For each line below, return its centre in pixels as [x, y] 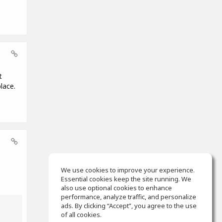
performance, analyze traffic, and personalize [129, 197]
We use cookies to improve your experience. [128, 170]
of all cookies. [81, 215]
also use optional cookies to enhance [116, 188]
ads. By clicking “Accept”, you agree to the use [129, 206]
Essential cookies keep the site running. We [126, 179]
